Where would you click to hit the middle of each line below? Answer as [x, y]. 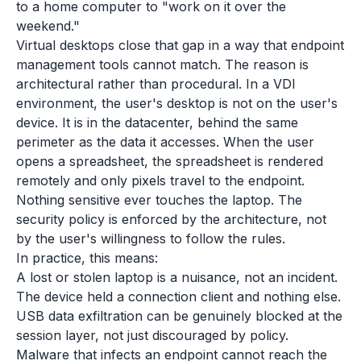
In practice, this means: [87, 258]
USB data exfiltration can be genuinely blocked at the [179, 316]
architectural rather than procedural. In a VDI [156, 84]
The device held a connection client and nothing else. [178, 297]
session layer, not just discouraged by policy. [152, 335]
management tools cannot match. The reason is [162, 64]
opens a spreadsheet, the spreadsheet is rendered [170, 161]
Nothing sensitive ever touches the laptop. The [159, 200]
